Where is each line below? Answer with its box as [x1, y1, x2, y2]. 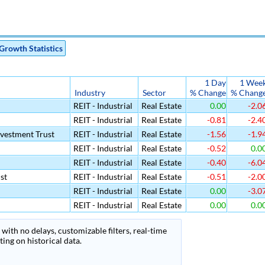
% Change [190, 88, 226, 98]
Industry [75, 88, 105, 98]
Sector [143, 88, 166, 98]
